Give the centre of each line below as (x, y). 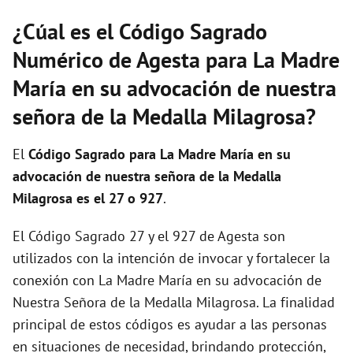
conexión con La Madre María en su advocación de (167, 280)
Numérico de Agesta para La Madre (176, 59)
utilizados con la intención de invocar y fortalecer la (171, 258)
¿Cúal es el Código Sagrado (140, 31)
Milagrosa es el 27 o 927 (88, 198)
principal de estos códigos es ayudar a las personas (170, 324)
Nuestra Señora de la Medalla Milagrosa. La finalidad (174, 302)
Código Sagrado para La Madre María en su (160, 154)
